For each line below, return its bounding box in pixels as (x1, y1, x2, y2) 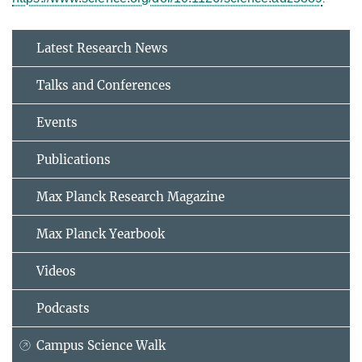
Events (36, 115, 78, 131)
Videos (36, 263, 76, 280)
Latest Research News (36, 40, 168, 57)
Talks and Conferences (36, 78, 171, 94)
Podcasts (36, 301, 90, 317)
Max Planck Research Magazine (36, 189, 225, 205)
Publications (36, 152, 111, 168)
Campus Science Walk (36, 338, 166, 354)
